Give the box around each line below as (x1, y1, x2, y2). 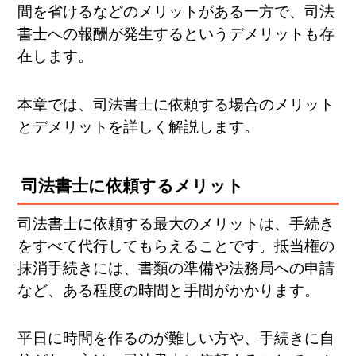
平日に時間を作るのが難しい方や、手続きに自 (17, 330, 335, 347)
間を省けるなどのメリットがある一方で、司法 (17, 3, 335, 21)
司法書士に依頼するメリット (21, 176, 245, 195)
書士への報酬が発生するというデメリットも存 (17, 25, 335, 43)
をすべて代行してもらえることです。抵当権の (17, 237, 335, 254)
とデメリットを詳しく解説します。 (17, 118, 260, 135)
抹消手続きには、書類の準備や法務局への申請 (17, 259, 335, 277)
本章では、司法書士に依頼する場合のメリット (17, 95, 335, 113)
